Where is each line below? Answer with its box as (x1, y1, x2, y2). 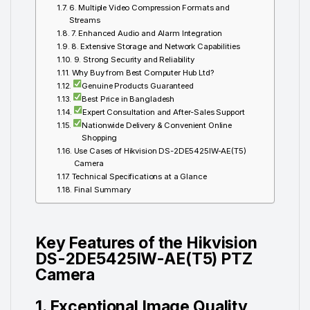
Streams (69, 15, 100, 26)
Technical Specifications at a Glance (71, 172, 207, 182)
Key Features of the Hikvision (35, 232, 257, 253)
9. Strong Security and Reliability (73, 55, 194, 65)
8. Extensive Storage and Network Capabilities (71, 42, 240, 52)
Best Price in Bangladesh (82, 94, 175, 104)
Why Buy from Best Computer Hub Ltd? (71, 68, 214, 78)
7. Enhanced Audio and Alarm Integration (71, 28, 223, 39)
